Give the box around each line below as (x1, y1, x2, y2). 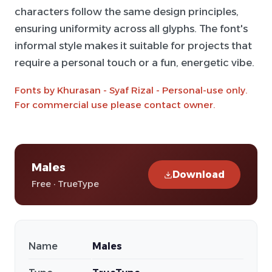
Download (172, 169, 225, 180)
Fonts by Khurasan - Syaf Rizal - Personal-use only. (15, 84, 247, 96)
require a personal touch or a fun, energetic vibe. (15, 56, 254, 69)
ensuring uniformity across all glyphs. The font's (15, 22, 248, 35)
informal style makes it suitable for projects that (15, 39, 252, 52)
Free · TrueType (32, 178, 99, 189)
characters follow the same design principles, (15, 5, 239, 18)
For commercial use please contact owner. (15, 99, 215, 110)
